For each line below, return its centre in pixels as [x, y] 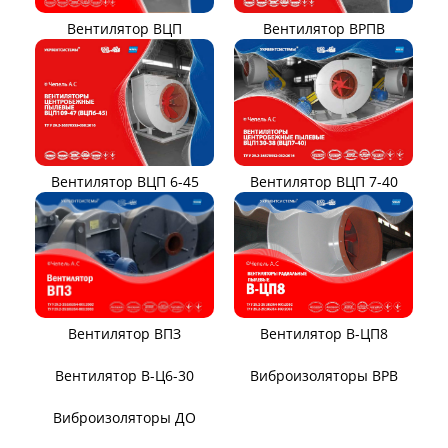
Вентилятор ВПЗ [124, 334]
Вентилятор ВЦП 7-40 [323, 181]
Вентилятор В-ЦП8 [323, 334]
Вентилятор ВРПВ [323, 29]
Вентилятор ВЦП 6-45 [124, 181]
